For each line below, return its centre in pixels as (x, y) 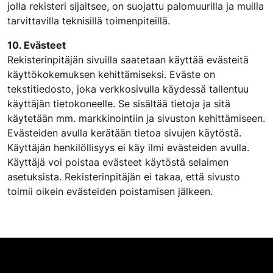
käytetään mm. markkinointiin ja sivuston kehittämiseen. (136, 118)
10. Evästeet (37, 45)
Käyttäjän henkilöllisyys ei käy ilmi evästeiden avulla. (128, 147)
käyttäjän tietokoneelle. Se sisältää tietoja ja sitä (119, 104)
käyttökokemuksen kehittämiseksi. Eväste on (111, 74)
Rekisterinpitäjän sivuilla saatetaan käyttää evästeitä (128, 60)
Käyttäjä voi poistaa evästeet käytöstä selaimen (118, 162)
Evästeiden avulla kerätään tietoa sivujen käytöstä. (124, 133)
